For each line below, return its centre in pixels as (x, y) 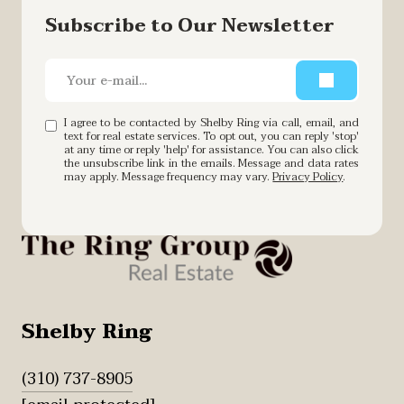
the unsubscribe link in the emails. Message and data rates (211, 163)
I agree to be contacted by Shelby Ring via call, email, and (211, 123)
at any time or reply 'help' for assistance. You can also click (211, 150)
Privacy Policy (308, 177)
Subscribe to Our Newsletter (190, 26)
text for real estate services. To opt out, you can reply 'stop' (211, 136)
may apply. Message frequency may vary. (169, 177)
